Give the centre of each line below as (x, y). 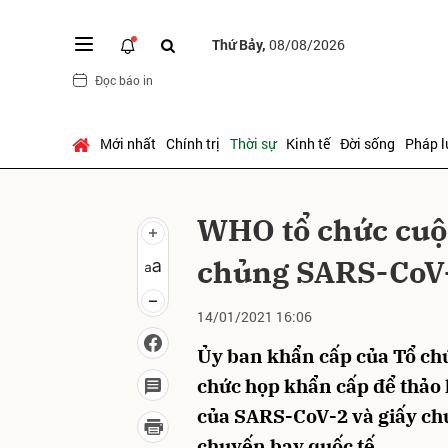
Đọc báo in (124, 79)
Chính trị (193, 143)
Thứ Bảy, (240, 44)
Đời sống (367, 143)
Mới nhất (128, 143)
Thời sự (253, 143)
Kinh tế (308, 143)
